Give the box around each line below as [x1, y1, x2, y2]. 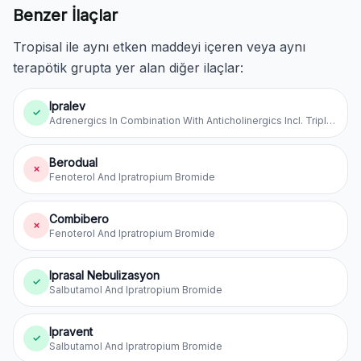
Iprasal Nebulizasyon [49, 268, 160, 282]
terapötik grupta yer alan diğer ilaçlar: [13, 60, 243, 76]
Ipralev [49, 99, 85, 113]
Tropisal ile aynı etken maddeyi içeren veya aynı [13, 39, 305, 55]
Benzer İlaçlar [13, 6, 118, 25]
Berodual [49, 156, 98, 169]
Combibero [49, 212, 109, 226]
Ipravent [49, 325, 93, 338]
